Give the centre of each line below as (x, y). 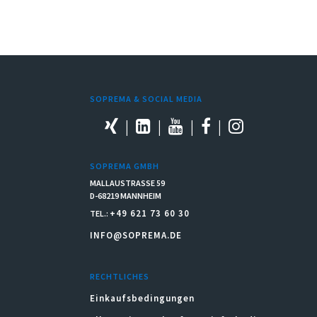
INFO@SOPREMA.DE (136, 235)
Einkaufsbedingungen (142, 298)
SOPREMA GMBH (125, 166)
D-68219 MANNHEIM (126, 195)
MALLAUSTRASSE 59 (127, 183)
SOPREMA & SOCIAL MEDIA (146, 98)
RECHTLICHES (120, 276)
